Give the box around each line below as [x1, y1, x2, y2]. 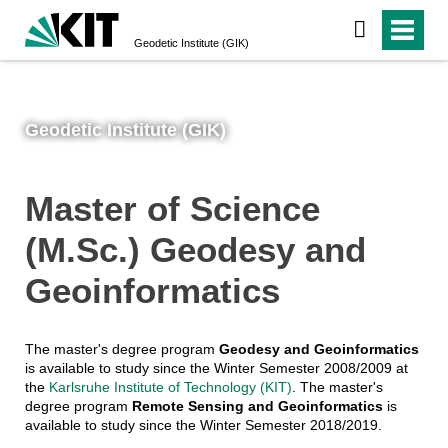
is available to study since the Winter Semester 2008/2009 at [24, 360, 408, 377]
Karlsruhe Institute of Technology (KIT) [48, 379, 292, 396]
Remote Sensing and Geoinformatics [131, 398, 383, 415]
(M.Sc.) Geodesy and [24, 229, 366, 269]
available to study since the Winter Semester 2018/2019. [24, 417, 382, 434]
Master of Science [24, 188, 320, 228]
